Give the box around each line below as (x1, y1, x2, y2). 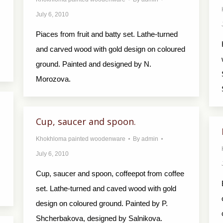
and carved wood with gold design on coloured (36, 45, 185, 53)
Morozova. (36, 75, 71, 83)
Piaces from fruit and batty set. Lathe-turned (36, 30, 178, 38)
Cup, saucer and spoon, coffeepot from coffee (36, 169, 184, 178)
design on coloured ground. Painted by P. (36, 199, 168, 208)
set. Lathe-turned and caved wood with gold (36, 184, 176, 193)
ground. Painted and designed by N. (36, 60, 151, 68)
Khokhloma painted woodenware (36, 135, 125, 142)
